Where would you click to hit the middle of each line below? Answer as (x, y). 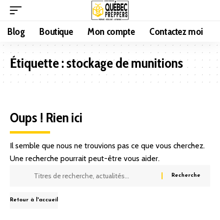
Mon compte (111, 31)
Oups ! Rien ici (46, 117)
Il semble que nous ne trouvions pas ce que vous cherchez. (107, 146)
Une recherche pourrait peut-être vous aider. (85, 158)
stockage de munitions (125, 63)
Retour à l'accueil (34, 200)
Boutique (56, 31)
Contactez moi (176, 31)
